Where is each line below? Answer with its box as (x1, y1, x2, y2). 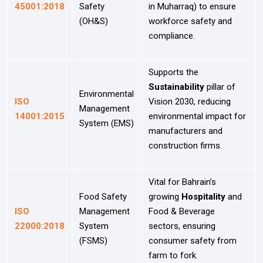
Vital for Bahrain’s (149, 176, 216, 187)
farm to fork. (149, 249, 198, 261)
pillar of (204, 81, 235, 92)
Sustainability (149, 81, 204, 92)
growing (149, 191, 181, 202)
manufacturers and (149, 125, 222, 136)
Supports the (149, 66, 198, 77)
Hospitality (181, 191, 225, 202)
